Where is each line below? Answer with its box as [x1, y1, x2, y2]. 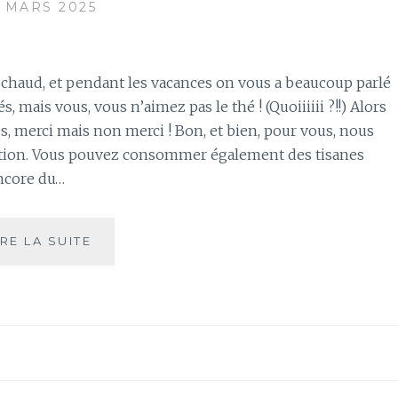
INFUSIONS [91, 291, 177, 306]
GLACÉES [91, 311, 161, 326]
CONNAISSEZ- [91, 233, 199, 248]
